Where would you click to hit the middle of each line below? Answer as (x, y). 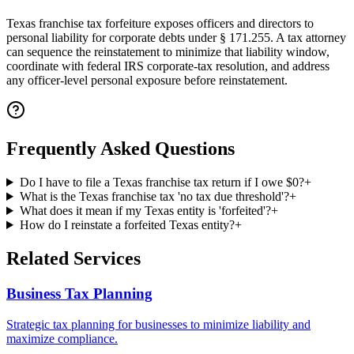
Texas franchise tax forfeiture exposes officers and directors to (160, 24)
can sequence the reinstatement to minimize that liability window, (168, 52)
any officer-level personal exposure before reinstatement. (147, 81)
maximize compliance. (62, 338)
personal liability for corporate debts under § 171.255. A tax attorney (176, 38)
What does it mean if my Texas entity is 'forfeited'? (145, 211)
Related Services (73, 258)
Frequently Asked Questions (121, 149)
